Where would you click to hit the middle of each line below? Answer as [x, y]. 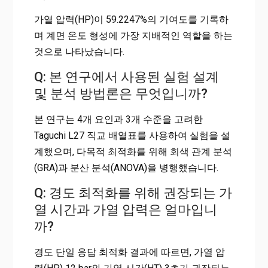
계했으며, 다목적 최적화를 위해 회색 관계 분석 [133, 152]
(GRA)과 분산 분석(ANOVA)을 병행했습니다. [126, 168]
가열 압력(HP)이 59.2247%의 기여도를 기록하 [131, 20]
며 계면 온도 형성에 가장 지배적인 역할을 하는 [133, 36]
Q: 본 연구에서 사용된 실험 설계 [126, 77]
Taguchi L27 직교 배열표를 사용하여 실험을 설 [132, 136]
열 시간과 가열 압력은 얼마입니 [125, 210]
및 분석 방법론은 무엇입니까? [121, 94]
